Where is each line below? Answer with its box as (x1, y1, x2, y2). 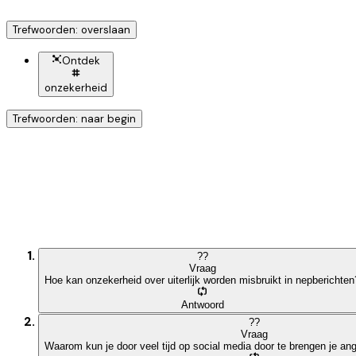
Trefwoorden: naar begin (13, 112, 136, 126)
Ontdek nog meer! (270, 169, 328, 178)
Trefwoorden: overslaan (13, 22, 130, 37)
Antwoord (180, 298, 224, 311)
